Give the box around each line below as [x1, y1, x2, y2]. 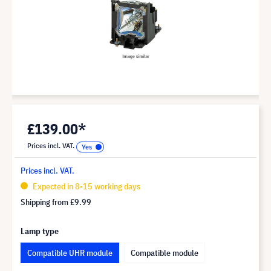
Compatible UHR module [27, 247, 113, 258]
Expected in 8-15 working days [31, 180, 140, 192]
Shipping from [21, 196, 70, 207]
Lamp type [21, 225, 59, 237]
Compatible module [131, 247, 198, 258]
